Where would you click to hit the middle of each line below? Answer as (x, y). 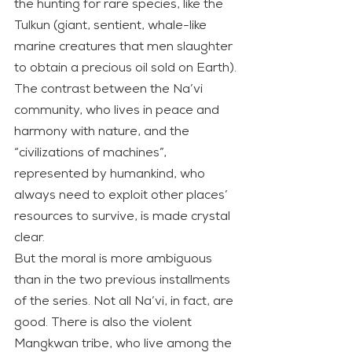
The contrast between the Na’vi (110, 89)
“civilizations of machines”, (92, 153)
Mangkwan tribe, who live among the (125, 344)
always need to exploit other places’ (123, 195)
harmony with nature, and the (103, 132)
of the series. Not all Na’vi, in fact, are (125, 301)
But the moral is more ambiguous (115, 259)
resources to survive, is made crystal (124, 216)
